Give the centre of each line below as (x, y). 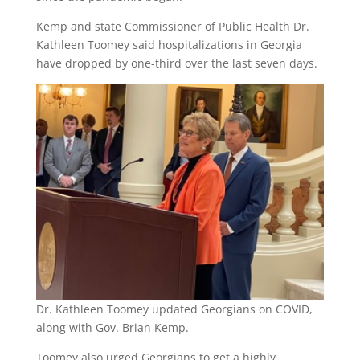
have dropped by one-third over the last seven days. (178, 63)
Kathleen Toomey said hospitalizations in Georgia (169, 44)
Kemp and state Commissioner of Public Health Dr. (172, 26)
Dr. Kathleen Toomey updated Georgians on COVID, (174, 309)
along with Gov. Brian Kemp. (112, 327)
